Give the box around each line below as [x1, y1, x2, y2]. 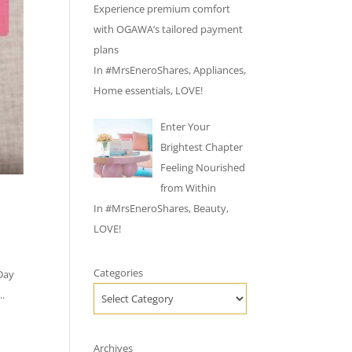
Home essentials [93, 83, 171, 97]
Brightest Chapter [159, 139, 243, 154]
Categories [93, 265, 144, 280]
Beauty [193, 200, 227, 215]
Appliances [193, 63, 244, 77]
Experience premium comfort [93, 2, 231, 16]
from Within [159, 180, 216, 195]
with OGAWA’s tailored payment [93, 22, 244, 36]
